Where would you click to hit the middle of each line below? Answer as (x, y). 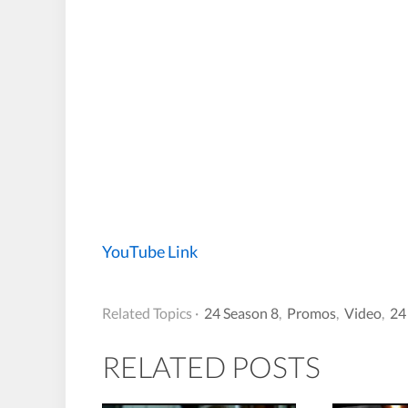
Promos (311, 312)
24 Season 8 (241, 312)
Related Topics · (150, 312)
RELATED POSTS (211, 366)
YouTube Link (150, 251)
